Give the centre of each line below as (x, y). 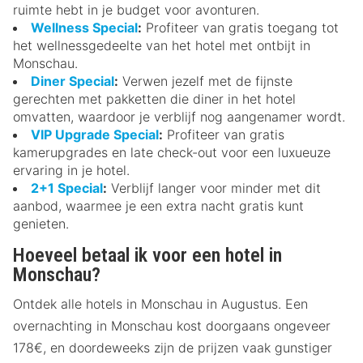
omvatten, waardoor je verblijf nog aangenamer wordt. (179, 116)
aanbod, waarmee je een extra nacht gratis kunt (158, 205)
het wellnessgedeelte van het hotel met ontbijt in (162, 45)
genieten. (41, 223)
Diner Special (73, 81)
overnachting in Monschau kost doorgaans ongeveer (172, 325)
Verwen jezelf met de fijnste (205, 81)
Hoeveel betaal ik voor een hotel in (147, 255)
